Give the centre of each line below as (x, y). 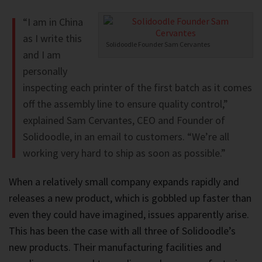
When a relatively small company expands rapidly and (124, 182)
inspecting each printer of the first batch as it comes (137, 88)
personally (45, 71)
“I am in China (53, 22)
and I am (42, 55)
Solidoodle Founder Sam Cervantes (158, 44)
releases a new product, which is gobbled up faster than (130, 198)
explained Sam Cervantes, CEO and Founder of (124, 120)
